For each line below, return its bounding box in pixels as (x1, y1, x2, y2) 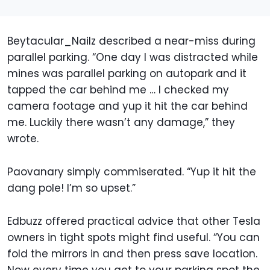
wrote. (7, 131, 39, 146)
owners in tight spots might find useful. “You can (7, 230, 260, 245)
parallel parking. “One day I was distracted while (7, 50, 258, 65)
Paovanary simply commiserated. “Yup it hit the (7, 165, 256, 180)
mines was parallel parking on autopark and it (7, 66, 246, 81)
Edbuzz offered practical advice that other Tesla (7, 214, 260, 229)
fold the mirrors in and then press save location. (7, 246, 257, 262)
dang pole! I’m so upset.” (7, 181, 136, 196)
